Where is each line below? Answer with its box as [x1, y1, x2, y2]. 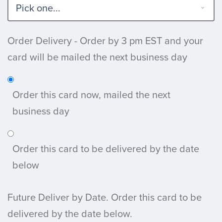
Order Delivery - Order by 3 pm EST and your [7, 33, 203, 48]
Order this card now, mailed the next [12, 87, 170, 102]
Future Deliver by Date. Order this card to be [7, 190, 202, 205]
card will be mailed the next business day [7, 50, 187, 64]
